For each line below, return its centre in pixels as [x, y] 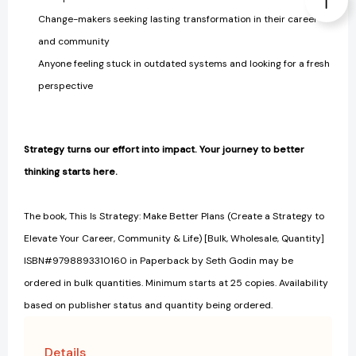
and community [74, 42]
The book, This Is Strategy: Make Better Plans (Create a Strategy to [174, 217]
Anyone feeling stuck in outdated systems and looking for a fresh [184, 64]
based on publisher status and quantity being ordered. [148, 306]
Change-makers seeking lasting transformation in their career [178, 19]
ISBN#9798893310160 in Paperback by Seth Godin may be [159, 261]
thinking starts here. [71, 172]
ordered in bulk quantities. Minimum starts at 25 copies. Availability [176, 283]
